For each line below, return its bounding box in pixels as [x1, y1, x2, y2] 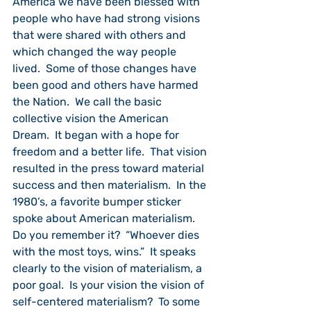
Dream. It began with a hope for [12, 128, 182, 142]
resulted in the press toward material [12, 162, 207, 175]
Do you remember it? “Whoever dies [12, 228, 202, 242]
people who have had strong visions [12, 12, 203, 25]
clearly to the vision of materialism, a [12, 262, 205, 275]
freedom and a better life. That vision [12, 145, 210, 158]
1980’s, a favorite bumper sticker [12, 195, 184, 208]
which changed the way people [12, 45, 179, 58]
